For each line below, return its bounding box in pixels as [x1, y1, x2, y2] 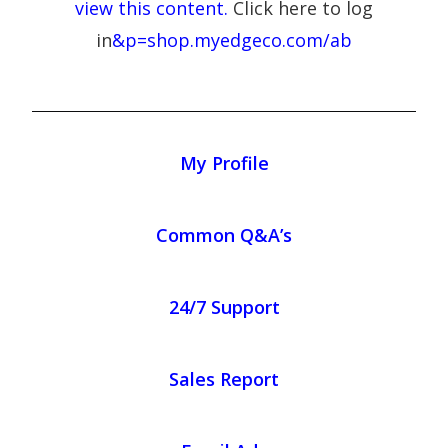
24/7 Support [168, 295, 280, 319]
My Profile [179, 151, 269, 175]
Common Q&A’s [156, 223, 292, 247]
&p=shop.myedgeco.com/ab [112, 28, 352, 52]
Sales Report [169, 367, 279, 391]
